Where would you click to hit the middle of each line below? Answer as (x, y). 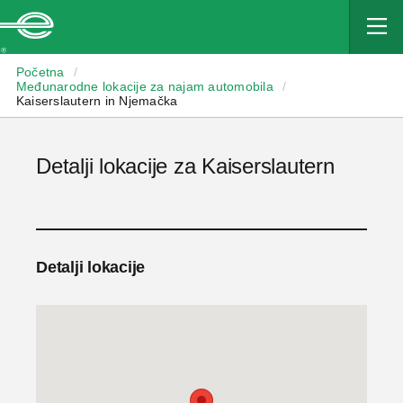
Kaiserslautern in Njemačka (97, 101)
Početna (40, 72)
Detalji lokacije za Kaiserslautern (185, 166)
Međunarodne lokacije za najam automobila (144, 86)
